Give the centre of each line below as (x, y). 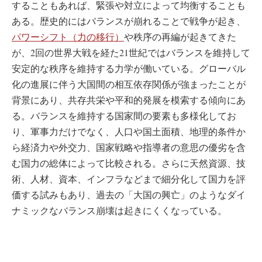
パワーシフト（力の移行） (68, 37)
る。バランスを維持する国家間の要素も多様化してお (124, 116)
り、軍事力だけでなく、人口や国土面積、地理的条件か (129, 131)
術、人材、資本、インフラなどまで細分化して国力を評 (129, 179)
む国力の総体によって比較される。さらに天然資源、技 (129, 163)
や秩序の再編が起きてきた (180, 37)
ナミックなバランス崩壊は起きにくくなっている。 (119, 210)
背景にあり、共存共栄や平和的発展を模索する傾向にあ (129, 100)
